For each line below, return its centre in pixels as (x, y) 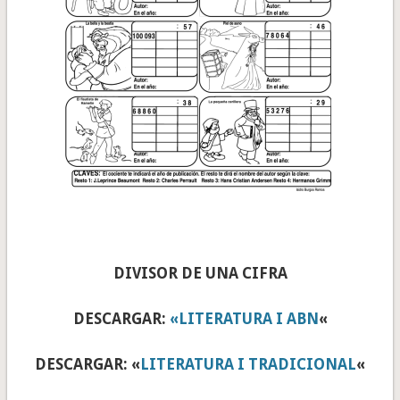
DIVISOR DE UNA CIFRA (200, 274)
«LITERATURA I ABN (244, 319)
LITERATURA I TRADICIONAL (248, 365)
